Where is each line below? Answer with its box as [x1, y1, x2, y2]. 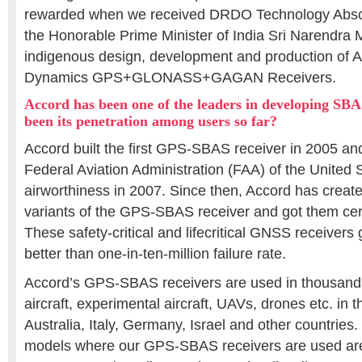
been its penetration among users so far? [24, 113, 277, 129]
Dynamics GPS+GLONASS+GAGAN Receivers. [24, 69, 336, 86]
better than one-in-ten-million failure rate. [24, 246, 286, 262]
